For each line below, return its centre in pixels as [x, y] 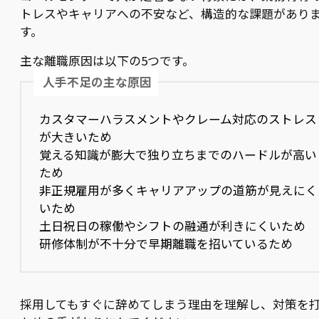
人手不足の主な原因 [98, 82]
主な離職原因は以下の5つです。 [107, 60]
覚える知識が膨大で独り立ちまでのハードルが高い [178, 155]
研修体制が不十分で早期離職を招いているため [166, 244]
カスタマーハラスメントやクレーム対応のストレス [178, 119]
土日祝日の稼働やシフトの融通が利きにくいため [173, 226]
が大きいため [76, 137]
